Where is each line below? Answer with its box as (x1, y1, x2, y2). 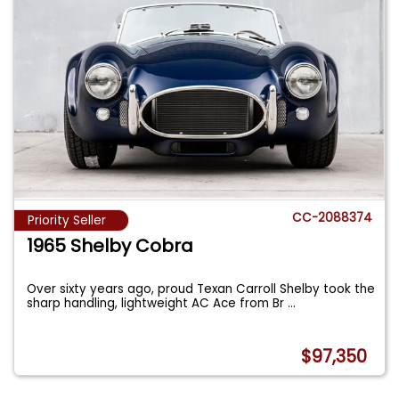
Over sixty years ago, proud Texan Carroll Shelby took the (27, 281, 376, 298)
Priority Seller (28, 212, 106, 230)
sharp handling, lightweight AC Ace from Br (27, 295, 289, 313)
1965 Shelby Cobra (27, 233, 194, 259)
